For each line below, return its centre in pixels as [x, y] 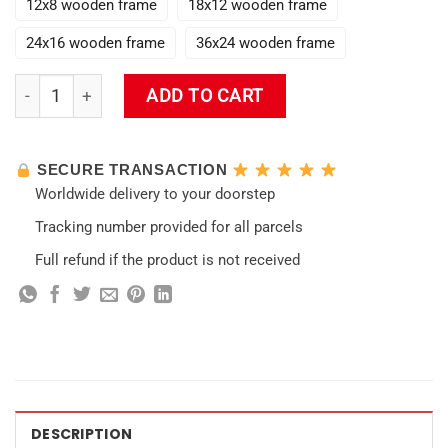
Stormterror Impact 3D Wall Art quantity [153, 85]
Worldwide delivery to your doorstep [154, 194]
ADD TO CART [205, 95]
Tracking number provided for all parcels [168, 227]
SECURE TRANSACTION [132, 170]
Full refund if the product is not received [167, 260]
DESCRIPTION [82, 434]
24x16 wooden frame [95, 42]
